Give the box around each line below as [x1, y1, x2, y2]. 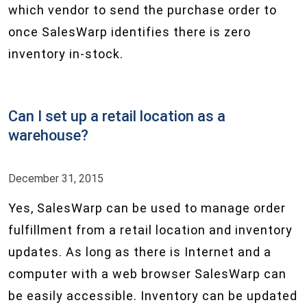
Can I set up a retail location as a [8, 108, 225, 125]
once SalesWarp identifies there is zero [8, 25, 251, 39]
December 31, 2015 [8, 172, 103, 185]
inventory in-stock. [8, 47, 123, 61]
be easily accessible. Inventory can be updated [8, 288, 297, 303]
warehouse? [8, 127, 88, 144]
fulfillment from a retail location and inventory [8, 223, 293, 237]
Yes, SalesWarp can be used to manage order [8, 201, 286, 215]
